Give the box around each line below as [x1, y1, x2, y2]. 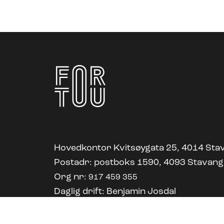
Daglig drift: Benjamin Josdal [54, 187, 176, 196]
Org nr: [54, 172, 88, 182]
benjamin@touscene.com [54, 201, 151, 209]
